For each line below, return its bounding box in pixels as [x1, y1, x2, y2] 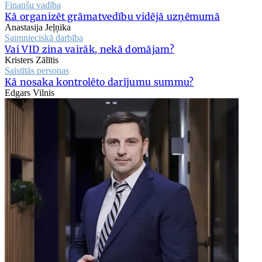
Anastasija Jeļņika [5, 22, 71, 33]
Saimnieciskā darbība [5, 33, 83, 43]
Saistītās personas [5, 65, 69, 76]
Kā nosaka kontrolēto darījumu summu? [5, 76, 194, 88]
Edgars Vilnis [5, 88, 54, 98]
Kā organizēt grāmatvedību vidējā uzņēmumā [5, 11, 220, 23]
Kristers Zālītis [5, 55, 58, 65]
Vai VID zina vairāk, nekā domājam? [5, 43, 174, 56]
